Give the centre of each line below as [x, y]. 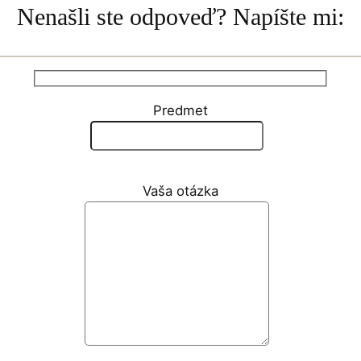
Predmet [180, 111]
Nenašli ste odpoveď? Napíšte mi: [180, 17]
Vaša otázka [180, 191]
